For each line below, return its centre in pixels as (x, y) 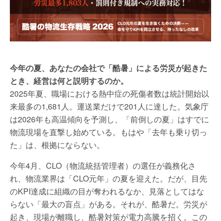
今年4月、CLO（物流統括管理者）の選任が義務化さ (103, 165)
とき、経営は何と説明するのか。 (69, 80)
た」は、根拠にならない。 (57, 145)
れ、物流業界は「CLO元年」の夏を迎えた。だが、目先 (109, 178)
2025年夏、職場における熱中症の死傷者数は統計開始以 (110, 93)
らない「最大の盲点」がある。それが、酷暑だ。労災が (109, 204)
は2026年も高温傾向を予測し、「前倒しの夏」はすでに (110, 119)
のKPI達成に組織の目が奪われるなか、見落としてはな (107, 191)
